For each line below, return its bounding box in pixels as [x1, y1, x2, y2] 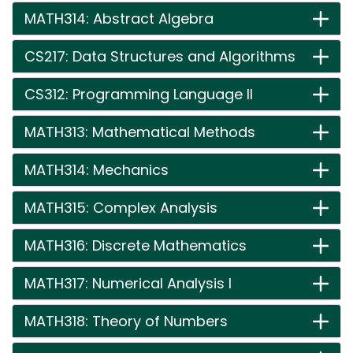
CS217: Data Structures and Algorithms [24, 46, 295, 66]
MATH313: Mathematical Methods [24, 122, 255, 142]
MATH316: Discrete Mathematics [24, 236, 247, 255]
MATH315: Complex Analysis [24, 198, 217, 217]
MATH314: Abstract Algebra [24, 9, 214, 28]
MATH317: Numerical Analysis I [24, 273, 232, 293]
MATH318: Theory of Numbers [24, 311, 228, 331]
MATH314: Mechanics [24, 160, 169, 180]
